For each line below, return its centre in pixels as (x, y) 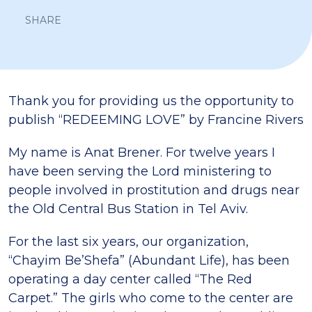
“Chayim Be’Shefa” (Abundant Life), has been (149, 260)
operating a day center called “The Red (130, 279)
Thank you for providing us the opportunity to (151, 101)
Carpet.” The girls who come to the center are (151, 298)
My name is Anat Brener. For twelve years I (142, 153)
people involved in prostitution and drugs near (154, 190)
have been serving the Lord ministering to (140, 171)
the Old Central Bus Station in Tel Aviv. (128, 209)
